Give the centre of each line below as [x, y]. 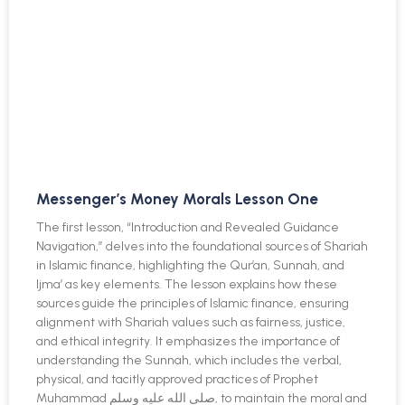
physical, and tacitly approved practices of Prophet [177, 379]
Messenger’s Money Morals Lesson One [177, 198]
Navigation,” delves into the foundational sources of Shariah [202, 246]
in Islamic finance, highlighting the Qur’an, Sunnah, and [190, 265]
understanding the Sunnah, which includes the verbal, [189, 360]
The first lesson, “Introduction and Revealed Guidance [188, 227]
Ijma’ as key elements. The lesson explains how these [187, 284]
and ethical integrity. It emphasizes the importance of [188, 341]
